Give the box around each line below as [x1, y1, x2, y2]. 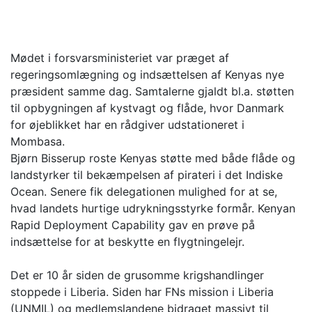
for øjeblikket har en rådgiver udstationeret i [10, 118, 244, 132]
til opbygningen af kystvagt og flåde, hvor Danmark [10, 101, 284, 116]
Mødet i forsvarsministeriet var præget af [10, 51, 229, 65]
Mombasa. [10, 134, 65, 149]
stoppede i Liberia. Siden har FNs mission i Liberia [10, 285, 274, 299]
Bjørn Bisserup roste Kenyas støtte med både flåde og [10, 151, 295, 166]
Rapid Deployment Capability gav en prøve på [10, 218, 255, 233]
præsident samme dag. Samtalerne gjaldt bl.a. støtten [10, 84, 294, 99]
